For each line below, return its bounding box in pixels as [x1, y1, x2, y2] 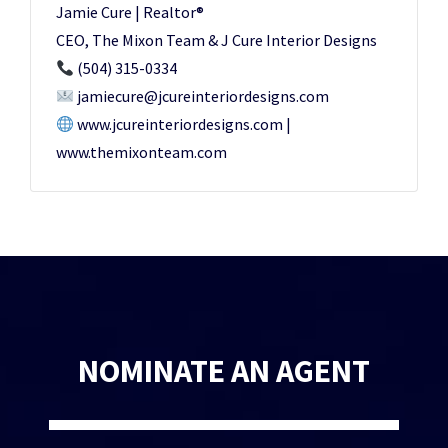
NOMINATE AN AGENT [78, 351, 370, 391]
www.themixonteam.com [56, 142, 227, 162]
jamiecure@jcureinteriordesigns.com [74, 86, 330, 106]
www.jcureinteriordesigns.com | [74, 114, 292, 134]
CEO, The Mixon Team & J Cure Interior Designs [56, 30, 377, 50]
